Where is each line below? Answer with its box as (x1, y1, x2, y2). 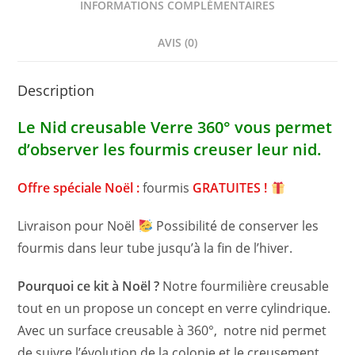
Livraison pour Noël (17, 217, 139, 235)
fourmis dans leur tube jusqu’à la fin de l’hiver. (17, 239, 293, 258)
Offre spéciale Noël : (17, 179, 143, 197)
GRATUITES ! (193, 179, 271, 197)
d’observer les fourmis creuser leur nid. (17, 139, 323, 161)
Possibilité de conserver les (152, 217, 319, 235)
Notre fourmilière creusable (159, 277, 330, 296)
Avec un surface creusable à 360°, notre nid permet (17, 322, 327, 340)
